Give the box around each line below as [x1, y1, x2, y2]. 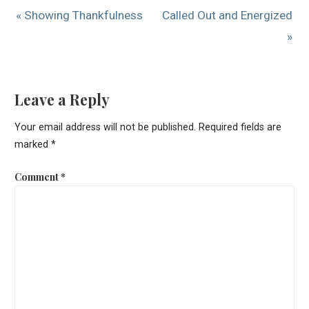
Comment [14, 169, 61, 183]
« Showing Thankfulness [16, 8, 143, 22]
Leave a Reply [14, 90, 110, 110]
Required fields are [198, 121, 281, 134]
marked [14, 139, 51, 151]
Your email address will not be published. [14, 121, 196, 134]
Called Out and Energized [162, 8, 293, 22]
